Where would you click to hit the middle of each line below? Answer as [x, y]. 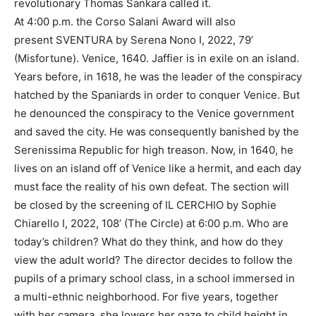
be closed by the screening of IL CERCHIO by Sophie [145, 205]
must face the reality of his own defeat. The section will [152, 187]
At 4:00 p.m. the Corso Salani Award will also [125, 22]
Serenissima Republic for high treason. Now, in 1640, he [154, 150]
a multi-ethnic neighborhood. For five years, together [146, 297]
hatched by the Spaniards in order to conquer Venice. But [157, 95]
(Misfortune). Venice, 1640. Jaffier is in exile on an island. [157, 59]
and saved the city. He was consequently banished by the [157, 132]
